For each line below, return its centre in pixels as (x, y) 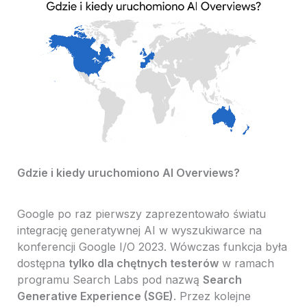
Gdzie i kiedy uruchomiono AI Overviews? (128, 173)
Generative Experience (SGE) (95, 296)
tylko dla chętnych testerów (143, 263)
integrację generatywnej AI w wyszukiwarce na (139, 231)
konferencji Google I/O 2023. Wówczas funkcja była (152, 247)
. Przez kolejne (212, 296)
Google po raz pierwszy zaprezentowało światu (141, 214)
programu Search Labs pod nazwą (110, 280)
